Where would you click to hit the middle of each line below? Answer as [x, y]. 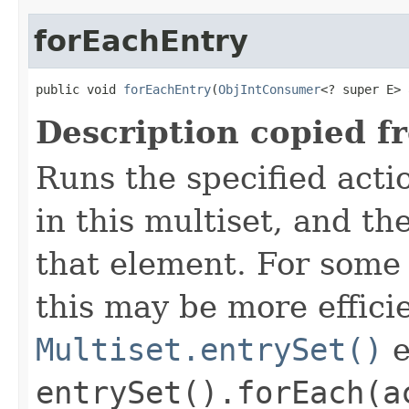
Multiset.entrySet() [209, 349]
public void [79, 89]
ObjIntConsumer [269, 89]
